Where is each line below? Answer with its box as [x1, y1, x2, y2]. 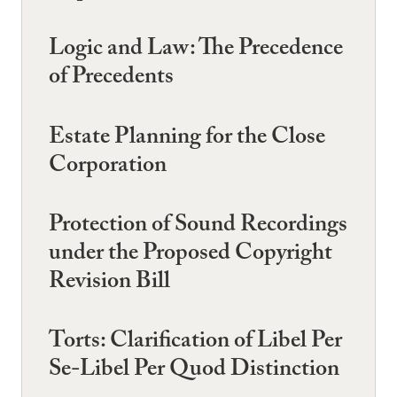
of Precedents [49, 59, 174, 99]
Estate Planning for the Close [49, 119, 325, 159]
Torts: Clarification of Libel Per [49, 323, 342, 362]
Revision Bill [49, 263, 170, 303]
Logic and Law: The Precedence [49, 31, 343, 71]
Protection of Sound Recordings [49, 206, 347, 246]
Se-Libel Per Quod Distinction [49, 352, 339, 391]
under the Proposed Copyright [49, 235, 332, 275]
